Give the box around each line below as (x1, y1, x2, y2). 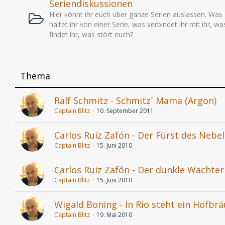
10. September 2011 (96, 106, 154, 115)
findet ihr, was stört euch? (49, 30, 133, 39)
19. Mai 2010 (96, 210, 132, 219)
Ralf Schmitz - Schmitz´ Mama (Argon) (54, 94, 216, 106)
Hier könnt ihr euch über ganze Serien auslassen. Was (49, 10, 222, 19)
